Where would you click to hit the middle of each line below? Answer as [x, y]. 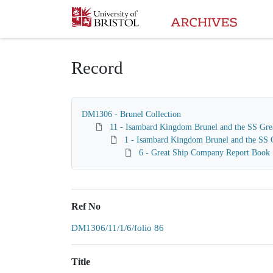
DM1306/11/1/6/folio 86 [118, 228]
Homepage [92, 13]
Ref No [86, 206]
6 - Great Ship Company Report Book [204, 153]
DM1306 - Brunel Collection [131, 114]
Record [97, 68]
